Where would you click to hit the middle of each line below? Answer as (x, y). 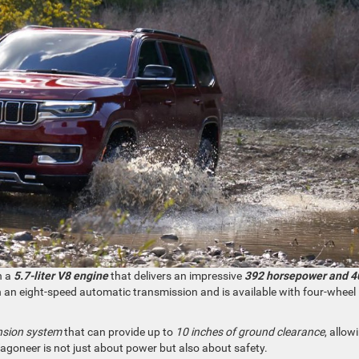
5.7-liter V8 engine (61, 276)
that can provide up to (119, 332)
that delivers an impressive (176, 276)
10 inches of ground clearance (250, 332)
